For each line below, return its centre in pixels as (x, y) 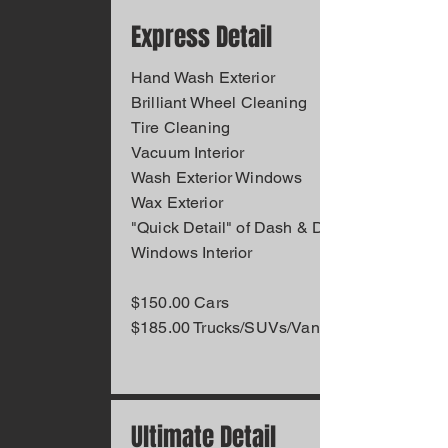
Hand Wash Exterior (203, 77)
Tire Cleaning (181, 127)
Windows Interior (192, 252)
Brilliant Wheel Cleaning (219, 102)
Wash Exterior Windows (217, 177)
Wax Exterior (177, 202)
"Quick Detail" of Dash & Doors (243, 227)
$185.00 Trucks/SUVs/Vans (229, 327)
